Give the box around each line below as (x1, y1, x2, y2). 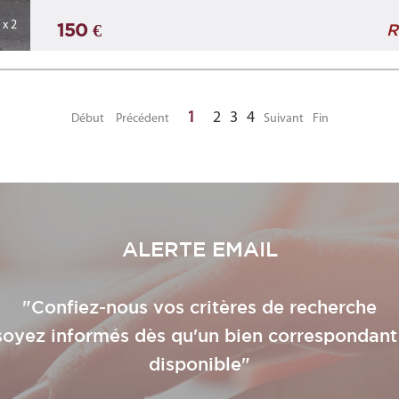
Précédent (115, 112, 169, 126)
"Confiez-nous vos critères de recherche (22, 297, 377, 317)
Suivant (263, 112, 304, 126)
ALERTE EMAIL (121, 237, 278, 260)
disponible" (149, 354, 250, 374)
